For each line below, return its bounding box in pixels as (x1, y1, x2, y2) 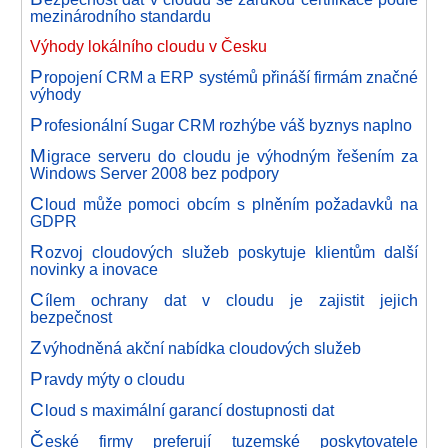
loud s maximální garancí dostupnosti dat (44, 401, 334, 419)
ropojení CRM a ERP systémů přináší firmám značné (43, 68, 418, 86)
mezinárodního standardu (30, 7, 211, 25)
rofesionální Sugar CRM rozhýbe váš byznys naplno (43, 116, 412, 134)
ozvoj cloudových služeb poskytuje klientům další (44, 243, 418, 261)
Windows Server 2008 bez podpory (30, 164, 279, 182)
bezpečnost (30, 308, 112, 326)
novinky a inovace (30, 260, 158, 278)
